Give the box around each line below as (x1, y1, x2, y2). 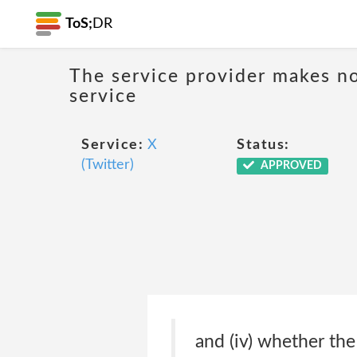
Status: (237, 138, 290, 152)
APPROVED (257, 160, 322, 171)
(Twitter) (81, 158, 134, 172)
